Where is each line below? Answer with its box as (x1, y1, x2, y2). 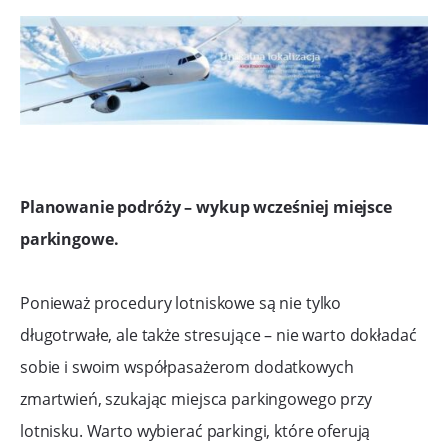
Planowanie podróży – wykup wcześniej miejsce (20, 195, 392, 218)
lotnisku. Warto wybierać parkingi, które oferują (20, 419, 371, 442)
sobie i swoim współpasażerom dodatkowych (20, 355, 354, 378)
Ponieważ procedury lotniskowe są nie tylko (20, 291, 342, 314)
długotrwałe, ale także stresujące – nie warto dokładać (20, 323, 417, 346)
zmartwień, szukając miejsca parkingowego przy (20, 387, 372, 410)
